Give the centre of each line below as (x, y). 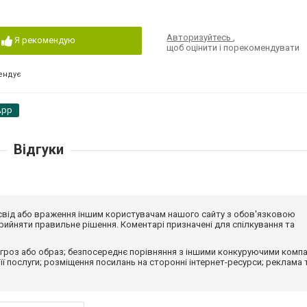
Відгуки (38, 149)
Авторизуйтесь (200, 37)
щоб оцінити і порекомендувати (233, 48)
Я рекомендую (45, 40)
